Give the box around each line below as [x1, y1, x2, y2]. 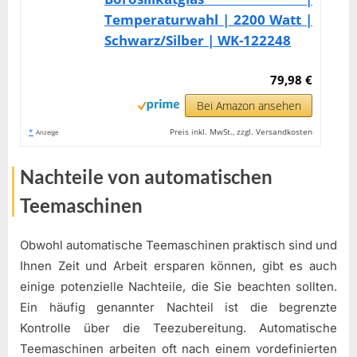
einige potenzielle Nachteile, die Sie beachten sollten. [20, 279, 337, 295]
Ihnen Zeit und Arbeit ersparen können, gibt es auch [20, 258, 337, 274]
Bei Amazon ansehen [196, 97, 301, 113]
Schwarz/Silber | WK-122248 [104, 30, 291, 49]
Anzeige [36, 127, 58, 136]
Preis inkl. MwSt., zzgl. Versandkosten [170, 125, 313, 137]
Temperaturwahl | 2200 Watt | [104, 10, 313, 29]
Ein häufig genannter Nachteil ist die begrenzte [20, 300, 337, 316]
